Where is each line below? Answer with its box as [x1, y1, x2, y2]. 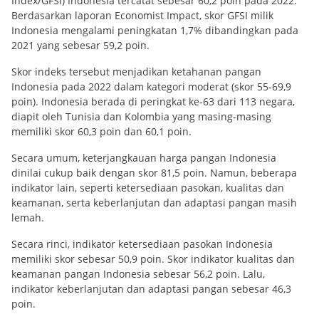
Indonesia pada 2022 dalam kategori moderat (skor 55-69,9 [11, 80, 291, 94]
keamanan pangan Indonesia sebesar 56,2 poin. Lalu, [11, 267, 265, 281]
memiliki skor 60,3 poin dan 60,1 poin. [11, 125, 192, 139]
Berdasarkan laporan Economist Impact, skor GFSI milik [11, 9, 273, 23]
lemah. [11, 211, 44, 225]
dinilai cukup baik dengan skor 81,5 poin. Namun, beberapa [11, 166, 297, 180]
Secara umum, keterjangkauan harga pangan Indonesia [11, 151, 276, 165]
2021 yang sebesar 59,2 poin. [11, 38, 150, 53]
